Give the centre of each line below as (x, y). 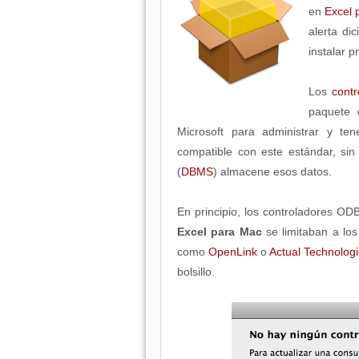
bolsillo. (196, 272)
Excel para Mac (220, 232)
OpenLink (233, 252)
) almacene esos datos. (272, 171)
